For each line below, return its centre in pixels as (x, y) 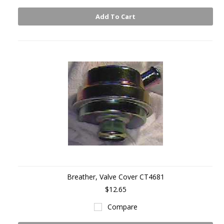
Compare (122, 207)
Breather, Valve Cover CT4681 (115, 177)
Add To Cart (115, 16)
